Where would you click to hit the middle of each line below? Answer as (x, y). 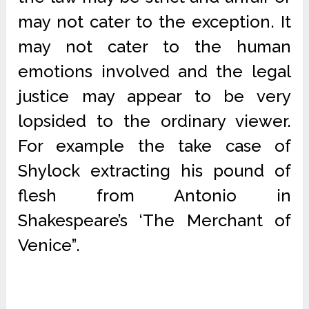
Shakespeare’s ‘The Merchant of (154, 220)
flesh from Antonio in (154, 196)
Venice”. (49, 245)
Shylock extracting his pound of (154, 171)
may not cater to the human (154, 47)
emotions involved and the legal (154, 71)
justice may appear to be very (154, 96)
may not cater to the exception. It (154, 22)
